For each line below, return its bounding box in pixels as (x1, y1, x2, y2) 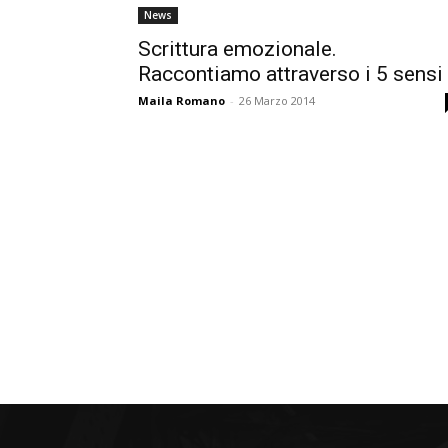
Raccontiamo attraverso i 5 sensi (138, 62, 443, 86)
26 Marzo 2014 (239, 93, 315, 108)
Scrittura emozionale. (138, 37, 337, 61)
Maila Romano (138, 93, 225, 108)
